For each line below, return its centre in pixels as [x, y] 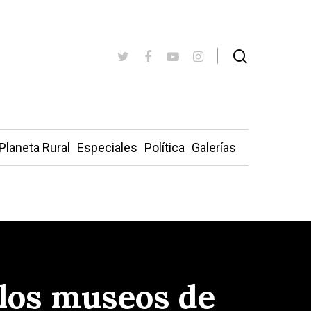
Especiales [107, 148]
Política [164, 148]
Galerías [213, 148]
